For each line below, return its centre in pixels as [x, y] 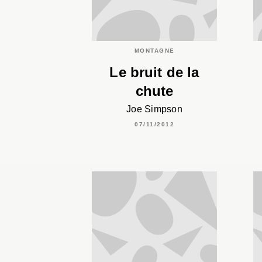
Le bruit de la [154, 72]
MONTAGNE [154, 50]
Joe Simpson [154, 109]
